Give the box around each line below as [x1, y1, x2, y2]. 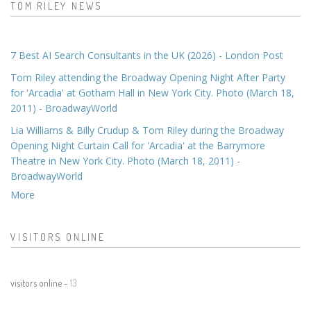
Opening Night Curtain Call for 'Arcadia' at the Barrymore [10, 138, 265, 152]
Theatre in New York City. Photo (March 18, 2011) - [10, 153, 240, 167]
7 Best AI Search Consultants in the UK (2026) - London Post [10, 48, 283, 62]
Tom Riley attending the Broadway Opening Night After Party [10, 70, 285, 84]
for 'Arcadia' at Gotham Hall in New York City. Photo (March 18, [10, 85, 294, 99]
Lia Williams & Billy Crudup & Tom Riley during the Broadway [10, 123, 284, 137]
